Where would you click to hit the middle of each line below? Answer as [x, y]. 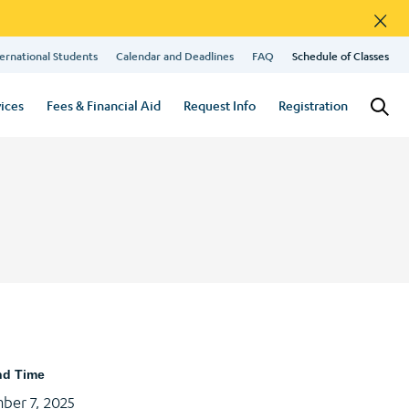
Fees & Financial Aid [104, 105]
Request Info [220, 105]
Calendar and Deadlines [175, 55]
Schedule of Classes [341, 55]
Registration [313, 105]
